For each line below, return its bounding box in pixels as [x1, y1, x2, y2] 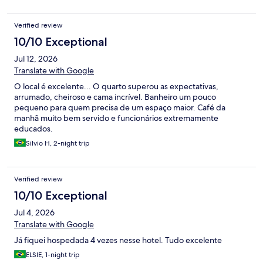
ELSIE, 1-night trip [26, 250, 80, 260]
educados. [14, 123, 53, 134]
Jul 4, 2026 [14, 207, 55, 218]
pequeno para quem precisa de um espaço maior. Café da [14, 102, 225, 113]
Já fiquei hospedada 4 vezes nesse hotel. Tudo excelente [14, 235, 222, 246]
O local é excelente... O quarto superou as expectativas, [14, 81, 218, 92]
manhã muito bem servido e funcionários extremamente [14, 113, 218, 124]
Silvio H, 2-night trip [26, 139, 90, 149]
